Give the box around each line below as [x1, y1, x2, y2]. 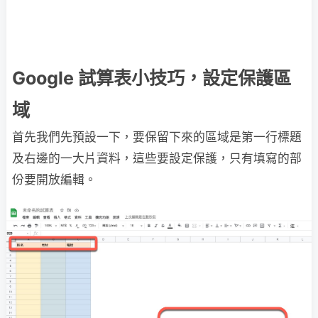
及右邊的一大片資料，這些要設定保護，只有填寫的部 [12, 151, 302, 165]
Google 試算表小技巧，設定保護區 [12, 67, 291, 89]
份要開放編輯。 [12, 172, 97, 187]
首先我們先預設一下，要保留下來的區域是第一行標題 [12, 130, 302, 144]
